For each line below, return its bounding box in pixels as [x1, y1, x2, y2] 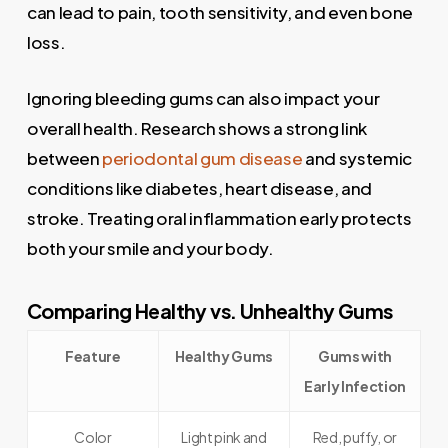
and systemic [302, 146, 412, 169]
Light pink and [181, 428, 267, 446]
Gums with [317, 347, 392, 365]
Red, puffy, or [312, 428, 397, 446]
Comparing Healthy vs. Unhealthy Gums [26, 298, 393, 323]
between [26, 146, 103, 169]
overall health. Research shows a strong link [26, 116, 367, 139]
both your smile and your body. [26, 236, 274, 259]
